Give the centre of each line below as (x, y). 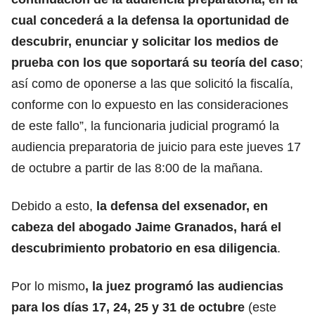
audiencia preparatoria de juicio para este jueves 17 (156, 147)
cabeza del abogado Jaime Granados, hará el (146, 227)
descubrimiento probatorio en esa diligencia (144, 248)
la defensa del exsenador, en (182, 206)
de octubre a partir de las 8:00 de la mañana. (137, 168)
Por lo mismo (48, 286)
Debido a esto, (54, 206)
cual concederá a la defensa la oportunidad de (150, 20)
